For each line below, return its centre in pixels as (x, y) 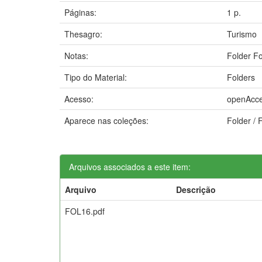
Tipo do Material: (97, 77)
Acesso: (80, 99)
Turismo (242, 34)
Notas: (77, 55)
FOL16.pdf (85, 211)
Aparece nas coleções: (106, 120)
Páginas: (82, 12)
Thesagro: (85, 34)
